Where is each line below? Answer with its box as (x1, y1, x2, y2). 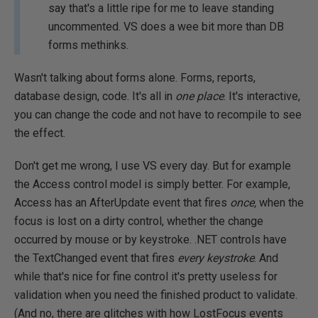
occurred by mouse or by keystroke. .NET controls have (14, 233, 287, 246)
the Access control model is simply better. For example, (14, 177, 290, 191)
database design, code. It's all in (14, 89, 175, 103)
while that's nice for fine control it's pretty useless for (14, 270, 278, 283)
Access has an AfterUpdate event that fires (14, 196, 230, 209)
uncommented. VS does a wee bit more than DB (48, 20, 284, 33)
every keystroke (177, 251, 254, 265)
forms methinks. (48, 38, 128, 52)
